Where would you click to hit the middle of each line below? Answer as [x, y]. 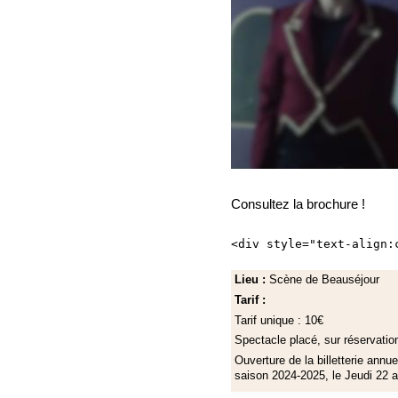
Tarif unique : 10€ [280, 320]
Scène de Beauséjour [324, 280]
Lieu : [251, 280]
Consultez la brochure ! [298, 205]
